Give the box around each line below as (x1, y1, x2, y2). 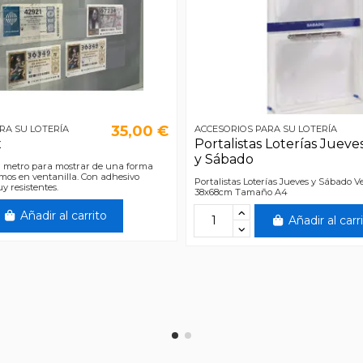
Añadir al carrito (19, 207, 107, 223)
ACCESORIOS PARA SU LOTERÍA (194, 122, 337, 135)
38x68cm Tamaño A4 (194, 186, 288, 198)
